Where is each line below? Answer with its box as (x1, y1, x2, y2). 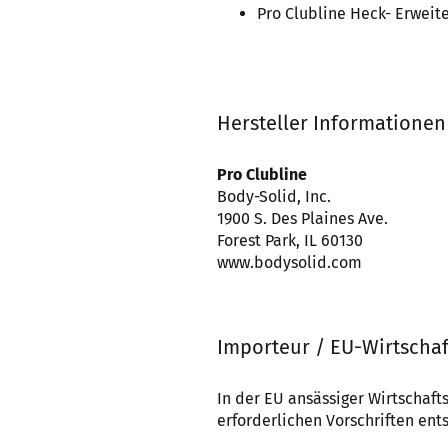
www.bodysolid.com (217, 253, 362, 272)
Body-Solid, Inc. (217, 187, 331, 206)
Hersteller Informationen (217, 111, 446, 135)
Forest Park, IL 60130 (217, 231, 363, 250)
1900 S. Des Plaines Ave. (217, 209, 388, 228)
